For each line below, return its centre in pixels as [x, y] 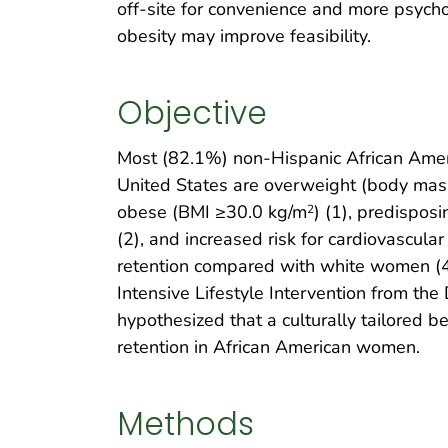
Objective [192, 112]
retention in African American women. [268, 347]
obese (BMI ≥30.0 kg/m [212, 212]
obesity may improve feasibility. [244, 36]
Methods [185, 423]
